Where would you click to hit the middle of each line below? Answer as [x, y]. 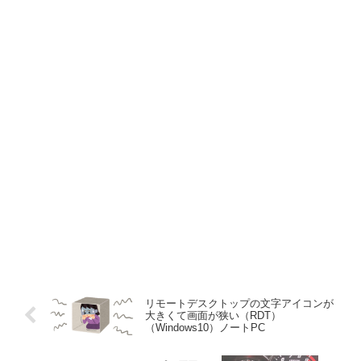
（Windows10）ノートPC [205, 327]
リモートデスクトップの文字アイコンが [239, 303]
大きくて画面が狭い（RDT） [213, 315]
